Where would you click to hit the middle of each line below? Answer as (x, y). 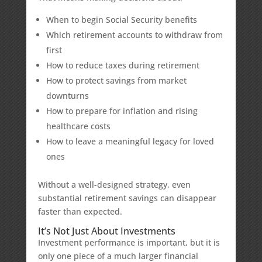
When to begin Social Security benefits (121, 20)
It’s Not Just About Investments (106, 231)
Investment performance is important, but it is (129, 242)
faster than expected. (80, 211)
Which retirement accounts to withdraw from (134, 35)
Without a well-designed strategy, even (114, 185)
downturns (67, 96)
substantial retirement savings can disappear (127, 198)
